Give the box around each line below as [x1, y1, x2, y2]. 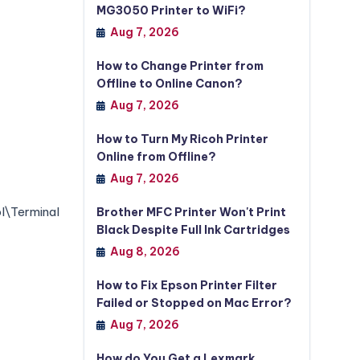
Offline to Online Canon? [96, 76, 243, 91]
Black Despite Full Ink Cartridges [96, 223, 290, 237]
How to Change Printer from [96, 59, 264, 73]
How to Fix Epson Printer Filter [96, 278, 277, 292]
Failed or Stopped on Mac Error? [96, 296, 292, 310]
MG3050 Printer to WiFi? [96, 3, 246, 18]
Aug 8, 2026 [109, 244, 180, 259]
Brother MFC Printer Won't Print [96, 205, 286, 219]
